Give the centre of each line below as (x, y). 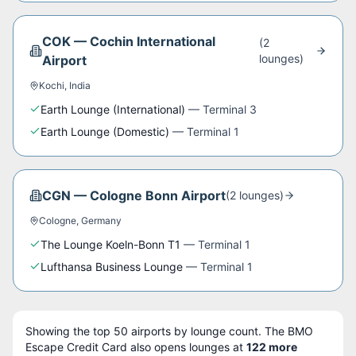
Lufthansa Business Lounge (112, 267)
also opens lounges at (187, 347)
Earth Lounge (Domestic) (105, 132)
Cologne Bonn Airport (158, 195)
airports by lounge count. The (208, 331)
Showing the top (70, 331)
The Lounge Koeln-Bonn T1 (110, 244)
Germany (101, 221)
